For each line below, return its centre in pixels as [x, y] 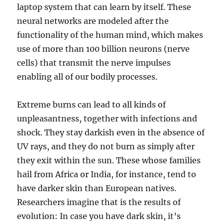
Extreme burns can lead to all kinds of [92, 105]
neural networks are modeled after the [93, 21]
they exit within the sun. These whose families [109, 160]
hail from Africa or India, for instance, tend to [107, 174]
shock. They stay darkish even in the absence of [111, 132]
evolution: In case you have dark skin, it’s [99, 216]
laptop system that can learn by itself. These [104, 7]
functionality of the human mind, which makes [110, 35]
